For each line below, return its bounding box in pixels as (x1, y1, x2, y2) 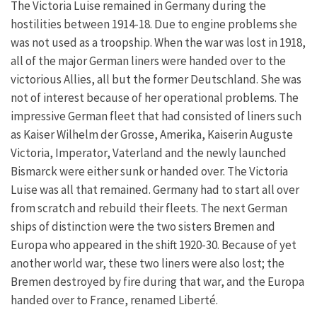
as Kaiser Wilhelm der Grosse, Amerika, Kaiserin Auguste (11, 126, 293, 142)
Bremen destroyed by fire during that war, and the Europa (11, 273, 304, 289)
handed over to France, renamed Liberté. (11, 292, 218, 308)
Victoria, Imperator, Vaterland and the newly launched (11, 144, 287, 161)
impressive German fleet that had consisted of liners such (11, 108, 301, 124)
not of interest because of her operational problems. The (11, 89, 299, 105)
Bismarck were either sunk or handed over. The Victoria (11, 163, 288, 179)
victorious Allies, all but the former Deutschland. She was (11, 71, 301, 87)
